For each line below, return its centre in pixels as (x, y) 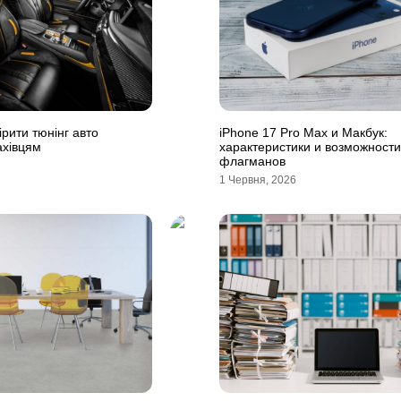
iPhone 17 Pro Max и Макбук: (303, 132)
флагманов (252, 161)
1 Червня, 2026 (258, 180)
